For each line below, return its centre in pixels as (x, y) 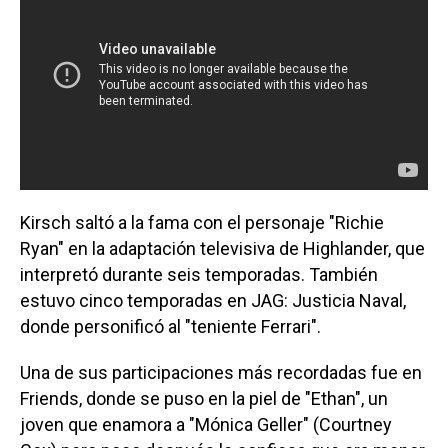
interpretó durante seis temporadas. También (199, 274)
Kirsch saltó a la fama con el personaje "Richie (202, 222)
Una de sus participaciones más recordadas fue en (221, 372)
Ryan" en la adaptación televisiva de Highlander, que (222, 248)
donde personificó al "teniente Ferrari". (170, 326)
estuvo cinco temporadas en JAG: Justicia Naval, (213, 300)
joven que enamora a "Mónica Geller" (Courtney (206, 424)
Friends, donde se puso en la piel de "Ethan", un (204, 398)
